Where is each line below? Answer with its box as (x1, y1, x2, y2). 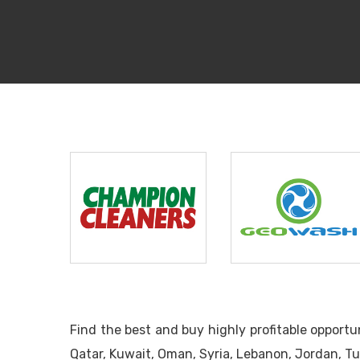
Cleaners (82, 231, 138, 247)
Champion (82, 214, 146, 231)
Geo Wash (243, 225, 305, 242)
